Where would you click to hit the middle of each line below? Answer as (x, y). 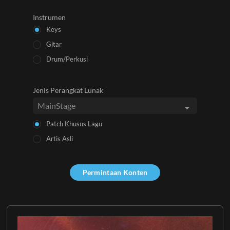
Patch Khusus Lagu (74, 124)
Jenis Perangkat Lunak (68, 90)
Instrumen (49, 17)
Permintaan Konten (115, 172)
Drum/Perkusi (67, 59)
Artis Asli (60, 139)
